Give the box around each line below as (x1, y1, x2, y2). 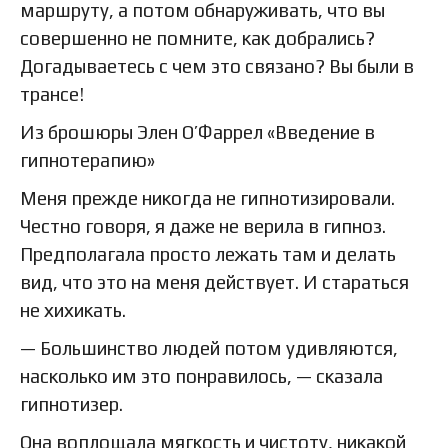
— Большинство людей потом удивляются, (20, 337, 398, 360)
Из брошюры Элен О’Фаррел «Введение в (20, 121, 375, 144)
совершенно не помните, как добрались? (20, 27, 375, 50)
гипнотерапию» (20, 149, 155, 172)
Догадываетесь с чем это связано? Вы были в (20, 55, 414, 78)
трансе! (20, 83, 84, 106)
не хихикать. (20, 299, 126, 322)
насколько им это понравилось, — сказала (20, 365, 383, 388)
